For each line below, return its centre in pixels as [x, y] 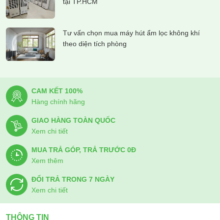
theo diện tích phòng [95, 44]
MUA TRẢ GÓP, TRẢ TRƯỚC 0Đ [84, 150]
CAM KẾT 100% [57, 91]
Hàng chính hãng [58, 102]
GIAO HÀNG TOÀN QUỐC [73, 121]
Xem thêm [47, 161]
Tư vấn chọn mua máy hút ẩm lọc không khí [131, 33]
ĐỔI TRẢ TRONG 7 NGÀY [73, 179]
